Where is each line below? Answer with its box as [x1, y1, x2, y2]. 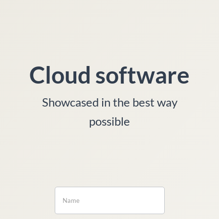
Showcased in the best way [42, 94, 177, 109]
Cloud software [29, 60, 190, 88]
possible [89, 113, 130, 128]
